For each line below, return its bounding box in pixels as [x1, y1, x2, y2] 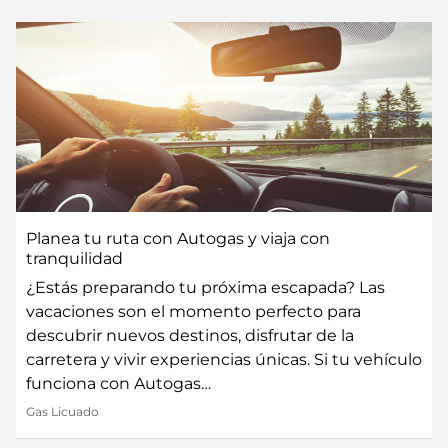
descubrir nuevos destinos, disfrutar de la [26, 325, 354, 345]
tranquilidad [26, 248, 123, 268]
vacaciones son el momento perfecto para [26, 301, 361, 321]
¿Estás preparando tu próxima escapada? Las [26, 277, 385, 297]
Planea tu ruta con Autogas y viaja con [26, 228, 330, 248]
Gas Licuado [26, 403, 99, 419]
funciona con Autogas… [26, 373, 211, 393]
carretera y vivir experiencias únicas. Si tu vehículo [26, 349, 422, 369]
